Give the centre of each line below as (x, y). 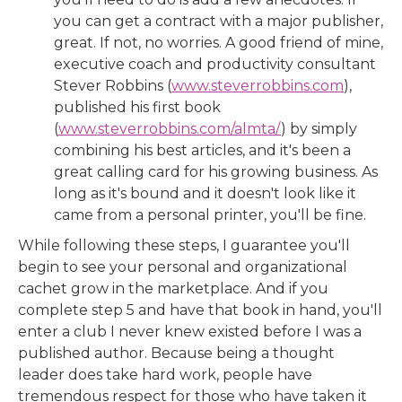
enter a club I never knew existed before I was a (190, 332)
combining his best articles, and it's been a (202, 150)
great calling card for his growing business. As (216, 172)
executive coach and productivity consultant (215, 64)
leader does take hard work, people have (165, 375)
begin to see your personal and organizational (183, 267)
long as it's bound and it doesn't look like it (205, 193)
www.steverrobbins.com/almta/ (170, 129)
